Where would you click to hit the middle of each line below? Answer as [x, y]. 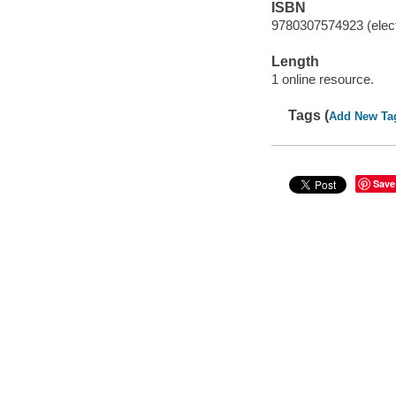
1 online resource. [322, 79]
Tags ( [309, 115]
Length [295, 62]
